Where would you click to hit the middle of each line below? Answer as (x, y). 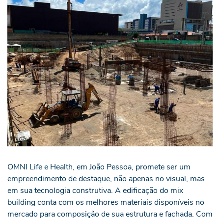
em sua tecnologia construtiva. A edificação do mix (95, 190)
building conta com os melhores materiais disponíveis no (106, 202)
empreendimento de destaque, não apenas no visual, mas (106, 179)
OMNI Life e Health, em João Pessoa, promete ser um (99, 167)
